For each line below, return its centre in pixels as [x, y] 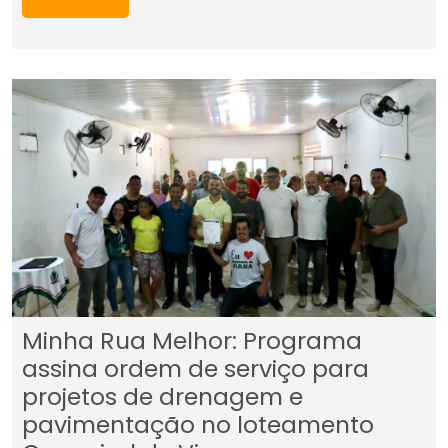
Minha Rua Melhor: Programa [192, 341]
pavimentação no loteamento [198, 425]
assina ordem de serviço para [195, 369]
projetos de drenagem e [162, 397]
